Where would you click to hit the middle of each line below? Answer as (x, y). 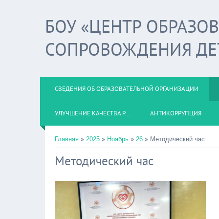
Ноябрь (118, 139)
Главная (67, 139)
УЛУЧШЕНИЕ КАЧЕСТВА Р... (92, 113)
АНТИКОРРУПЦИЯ (176, 113)
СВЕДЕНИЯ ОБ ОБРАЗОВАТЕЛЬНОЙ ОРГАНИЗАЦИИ (127, 89)
